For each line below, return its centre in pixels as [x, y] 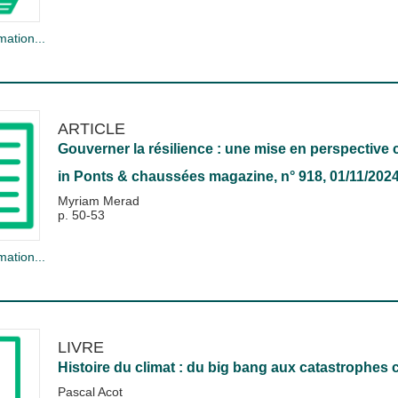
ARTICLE [91, 129]
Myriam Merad [98, 201]
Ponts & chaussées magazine [173, 177]
